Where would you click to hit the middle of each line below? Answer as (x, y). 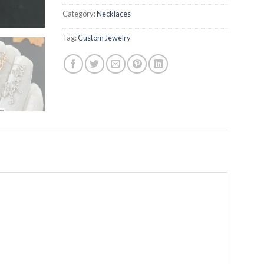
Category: (80, 14)
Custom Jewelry (105, 38)
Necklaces (114, 14)
